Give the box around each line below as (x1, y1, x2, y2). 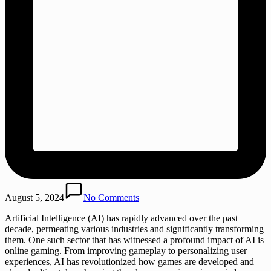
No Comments (83, 192, 139, 203)
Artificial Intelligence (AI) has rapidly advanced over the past (5, 212, 238, 223)
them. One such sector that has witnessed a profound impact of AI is (5, 234, 264, 245)
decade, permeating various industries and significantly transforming (5, 223, 264, 234)
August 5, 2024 (5, 192, 64, 203)
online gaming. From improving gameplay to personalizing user (5, 245, 247, 256)
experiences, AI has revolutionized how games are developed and (5, 256, 254, 267)
